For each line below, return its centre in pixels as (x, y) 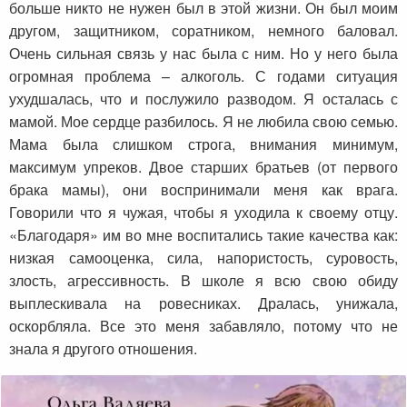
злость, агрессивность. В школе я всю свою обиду (203, 281)
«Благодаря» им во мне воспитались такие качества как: (203, 235)
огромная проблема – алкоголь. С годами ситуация (203, 76)
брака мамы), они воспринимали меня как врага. (203, 190)
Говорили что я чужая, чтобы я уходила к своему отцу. (203, 213)
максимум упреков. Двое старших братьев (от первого (203, 167)
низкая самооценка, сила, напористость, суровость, (203, 258)
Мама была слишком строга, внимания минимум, (203, 144)
